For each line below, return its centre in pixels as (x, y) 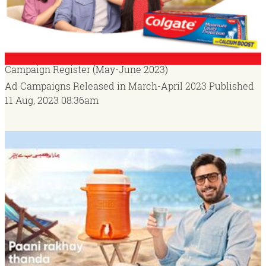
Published (232, 86)
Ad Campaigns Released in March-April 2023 (107, 86)
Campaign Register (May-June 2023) (86, 69)
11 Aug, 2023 (32, 100)
